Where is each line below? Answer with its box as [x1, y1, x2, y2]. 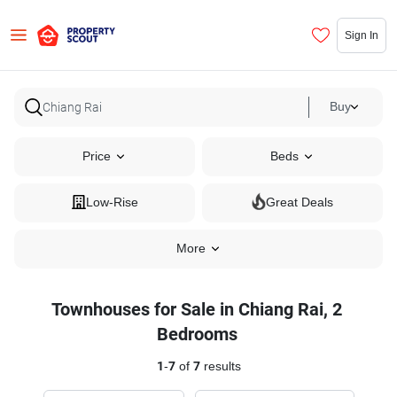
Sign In [345, 27, 378, 42]
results [199, 359, 241, 374]
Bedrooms [156, 323, 237, 345]
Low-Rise [85, 195, 138, 210]
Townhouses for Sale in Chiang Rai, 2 [51, 299, 342, 320]
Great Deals [266, 195, 333, 210]
